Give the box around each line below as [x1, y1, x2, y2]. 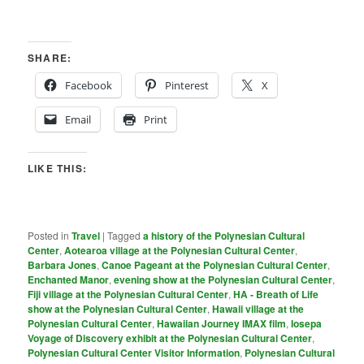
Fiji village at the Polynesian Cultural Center [28, 286, 229, 301]
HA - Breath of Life [233, 286, 319, 301]
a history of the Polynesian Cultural [143, 227, 305, 243]
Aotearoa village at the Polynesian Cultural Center [64, 242, 296, 258]
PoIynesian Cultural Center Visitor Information [28, 344, 240, 360]
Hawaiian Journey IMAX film [157, 315, 287, 331]
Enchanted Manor [28, 271, 110, 287]
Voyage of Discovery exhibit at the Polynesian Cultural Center [28, 330, 313, 345]
